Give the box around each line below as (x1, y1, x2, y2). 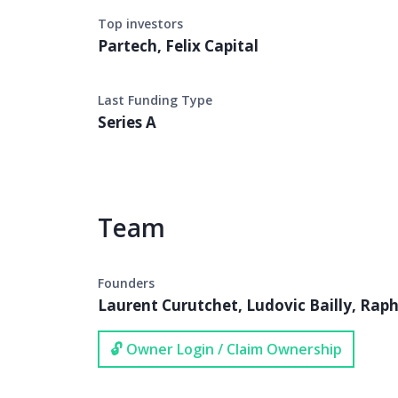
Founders (98, 275, 155, 291)
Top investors (98, 15, 183, 32)
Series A (98, 112, 156, 132)
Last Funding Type (98, 92, 212, 108)
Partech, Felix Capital (98, 36, 259, 56)
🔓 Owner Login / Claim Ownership (110, 339, 342, 359)
